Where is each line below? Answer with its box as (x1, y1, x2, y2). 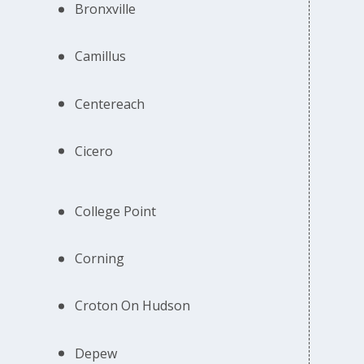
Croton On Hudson (75, 297, 191, 315)
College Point (75, 202, 157, 221)
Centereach (75, 94, 145, 113)
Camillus (75, 47, 127, 66)
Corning (75, 249, 125, 268)
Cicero (75, 141, 114, 160)
